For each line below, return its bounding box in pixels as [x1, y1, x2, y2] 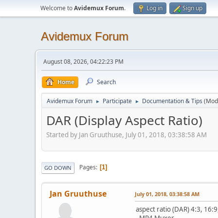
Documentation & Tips [142, 97, 202, 105]
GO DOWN [44, 163, 72, 171]
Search [97, 78, 116, 86]
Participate [103, 97, 132, 105]
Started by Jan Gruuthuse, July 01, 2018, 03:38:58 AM [46, 130, 207, 139]
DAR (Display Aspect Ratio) [46, 111, 202, 129]
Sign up [182, 4, 202, 12]
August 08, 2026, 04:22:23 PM [43, 57, 124, 66]
